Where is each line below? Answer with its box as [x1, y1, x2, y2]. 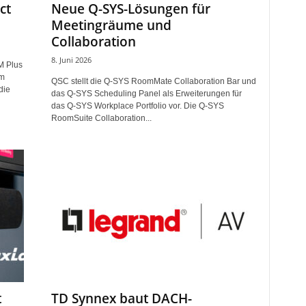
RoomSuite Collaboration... [51, 113, 152, 123]
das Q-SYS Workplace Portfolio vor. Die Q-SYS [51, 101, 224, 111]
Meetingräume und [51, 16, 171, 34]
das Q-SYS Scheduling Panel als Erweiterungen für [51, 89, 242, 98]
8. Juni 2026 [51, 55, 92, 65]
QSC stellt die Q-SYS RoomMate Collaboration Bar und [51, 76, 256, 86]
